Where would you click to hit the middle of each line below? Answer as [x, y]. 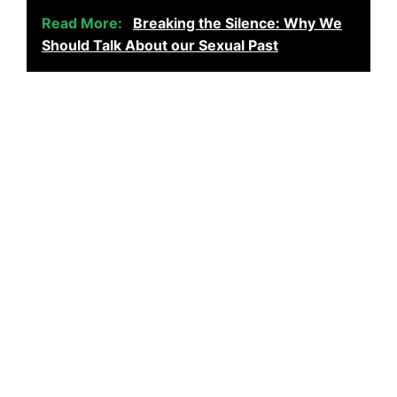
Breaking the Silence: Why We [237, 23]
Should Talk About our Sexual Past [160, 45]
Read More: [84, 23]
